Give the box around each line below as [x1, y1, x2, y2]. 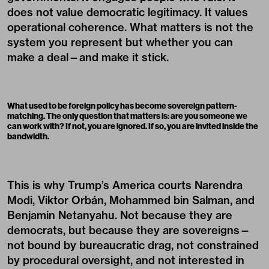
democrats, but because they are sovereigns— [7, 223, 250, 237]
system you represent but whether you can [7, 35, 233, 49]
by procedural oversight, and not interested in [7, 253, 244, 267]
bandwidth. [7, 131, 49, 142]
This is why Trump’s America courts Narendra [7, 178, 243, 192]
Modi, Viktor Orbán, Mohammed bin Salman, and [7, 193, 255, 207]
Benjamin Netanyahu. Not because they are [7, 208, 232, 222]
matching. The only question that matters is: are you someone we [7, 110, 247, 121]
